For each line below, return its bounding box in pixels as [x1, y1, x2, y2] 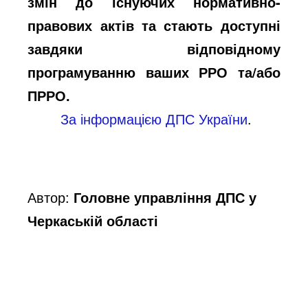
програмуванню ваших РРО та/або [27, 61, 280, 82]
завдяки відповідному [27, 38, 280, 58]
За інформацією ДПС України [60, 108, 248, 129]
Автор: [27, 186, 74, 207]
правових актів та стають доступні [27, 14, 280, 35]
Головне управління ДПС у [74, 186, 257, 207]
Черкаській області [27, 210, 159, 230]
